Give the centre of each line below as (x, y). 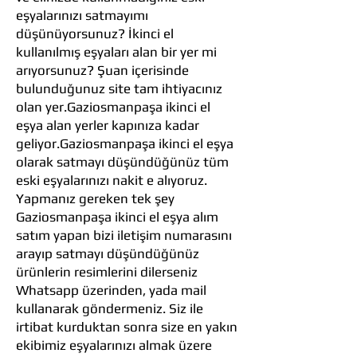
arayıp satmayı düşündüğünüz (108, 253)
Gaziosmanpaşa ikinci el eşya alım (117, 217)
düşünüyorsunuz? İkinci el (95, 33)
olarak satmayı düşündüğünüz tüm (122, 162)
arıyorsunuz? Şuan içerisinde (102, 70)
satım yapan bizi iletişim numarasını (124, 235)
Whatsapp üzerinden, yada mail (111, 290)
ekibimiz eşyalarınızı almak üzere (114, 345)
